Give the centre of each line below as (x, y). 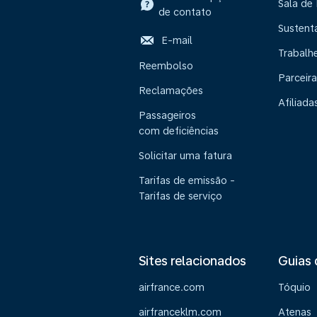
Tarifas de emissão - (187, 180)
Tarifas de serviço (180, 196)
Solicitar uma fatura (185, 156)
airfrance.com (172, 287)
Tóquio (294, 287)
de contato (185, 12)
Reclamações (171, 91)
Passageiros (167, 115)
